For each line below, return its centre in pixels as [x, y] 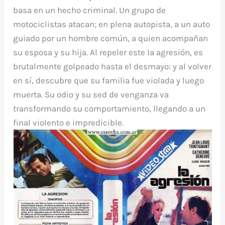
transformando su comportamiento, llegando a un [109, 109]
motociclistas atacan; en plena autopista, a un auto [112, 24]
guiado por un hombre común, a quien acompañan [111, 38]
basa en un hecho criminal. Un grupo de [90, 10]
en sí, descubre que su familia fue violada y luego [109, 81]
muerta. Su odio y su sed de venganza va [91, 95]
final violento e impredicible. [69, 123]
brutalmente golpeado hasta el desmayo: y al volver [113, 67]
